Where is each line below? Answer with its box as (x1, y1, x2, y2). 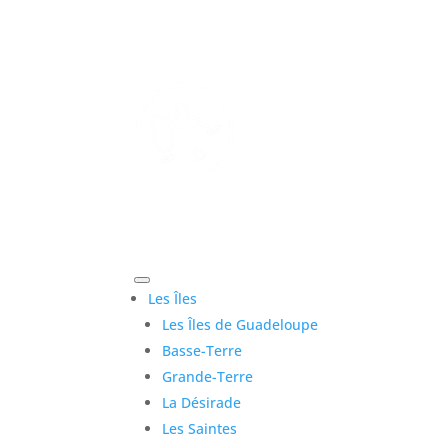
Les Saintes (162, 418, 238, 438)
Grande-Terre (162, 366, 254, 386)
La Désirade (162, 392, 242, 412)
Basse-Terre (162, 340, 243, 360)
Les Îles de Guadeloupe (162, 314, 319, 334)
